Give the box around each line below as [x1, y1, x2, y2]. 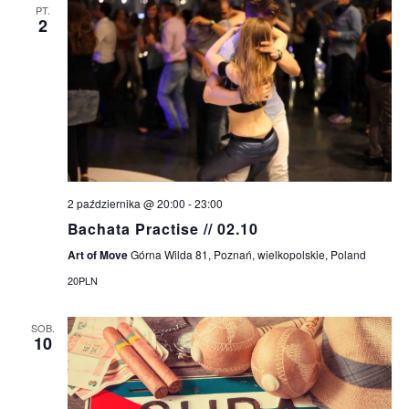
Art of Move [67, 246, 131, 263]
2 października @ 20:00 [67, 194, 185, 211]
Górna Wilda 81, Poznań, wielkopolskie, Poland [130, 246, 366, 262]
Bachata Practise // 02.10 [67, 217, 258, 239]
